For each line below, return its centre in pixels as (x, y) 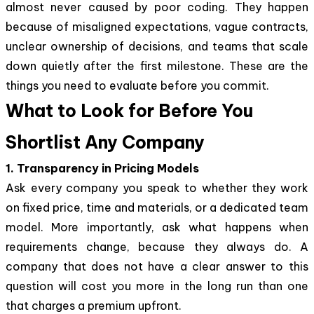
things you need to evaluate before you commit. (137, 85)
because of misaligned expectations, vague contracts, (157, 26)
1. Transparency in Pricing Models (102, 168)
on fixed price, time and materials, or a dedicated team (157, 207)
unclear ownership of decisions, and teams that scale (157, 46)
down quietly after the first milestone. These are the (157, 66)
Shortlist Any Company (105, 142)
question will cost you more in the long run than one (157, 286)
